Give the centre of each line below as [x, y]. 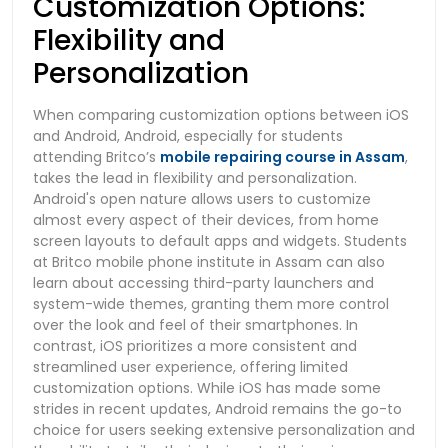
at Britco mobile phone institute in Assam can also [209, 261]
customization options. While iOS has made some [207, 387]
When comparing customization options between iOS [221, 114]
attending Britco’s [96, 156]
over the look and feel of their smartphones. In [195, 324]
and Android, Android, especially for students [188, 135]
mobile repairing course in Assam [282, 156]
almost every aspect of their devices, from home [206, 219]
